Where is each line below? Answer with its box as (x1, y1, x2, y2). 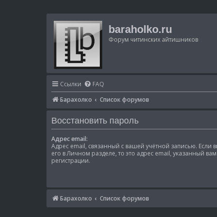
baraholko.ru (108, 23, 172, 35)
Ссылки (60, 80, 81, 88)
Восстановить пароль (51, 115, 139, 125)
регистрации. (51, 156, 90, 165)
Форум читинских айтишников (108, 35, 198, 44)
